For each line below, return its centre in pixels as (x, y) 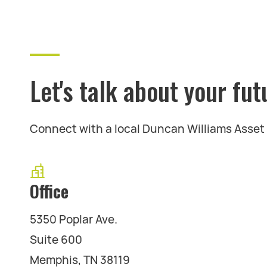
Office (49, 191)
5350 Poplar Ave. (74, 220)
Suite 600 (56, 240)
